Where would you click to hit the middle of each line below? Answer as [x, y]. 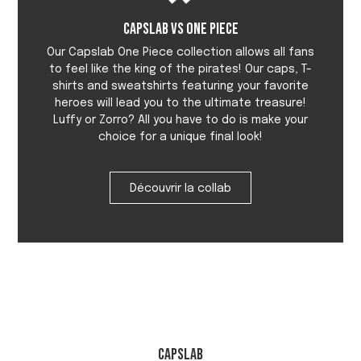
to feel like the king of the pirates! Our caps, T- [180, 70]
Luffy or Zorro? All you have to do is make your [180, 120]
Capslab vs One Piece [180, 29]
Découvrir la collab [180, 189]
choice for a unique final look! [180, 137]
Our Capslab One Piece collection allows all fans [180, 53]
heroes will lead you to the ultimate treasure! [180, 104]
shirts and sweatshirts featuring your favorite [180, 87]
